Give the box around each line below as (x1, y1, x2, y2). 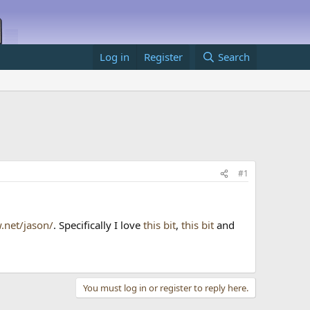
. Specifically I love (53, 218, 144, 232)
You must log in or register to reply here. (83, 281, 249, 294)
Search (217, 50, 250, 64)
